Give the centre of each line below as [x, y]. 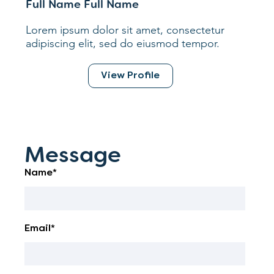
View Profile [131, 76]
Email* [40, 228]
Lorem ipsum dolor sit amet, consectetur [125, 30]
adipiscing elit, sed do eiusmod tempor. [123, 43]
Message [73, 156]
